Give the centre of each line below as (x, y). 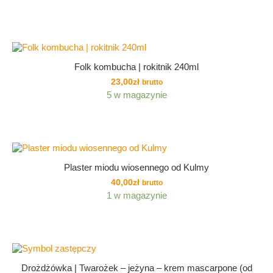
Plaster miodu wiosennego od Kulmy (136, 167)
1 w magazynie (136, 195)
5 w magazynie (136, 94)
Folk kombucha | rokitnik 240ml (136, 66)
